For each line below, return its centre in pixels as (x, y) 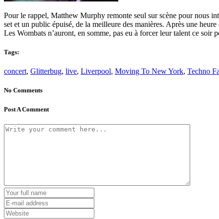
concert (15, 71)
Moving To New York (149, 71)
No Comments (23, 90)
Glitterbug (46, 71)
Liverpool (96, 71)
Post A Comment (26, 109)
